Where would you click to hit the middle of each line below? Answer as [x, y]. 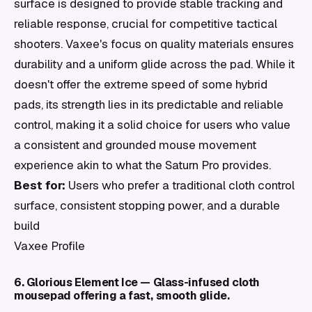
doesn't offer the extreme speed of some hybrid [141, 84]
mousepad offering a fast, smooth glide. [122, 296]
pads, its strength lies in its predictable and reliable [149, 104]
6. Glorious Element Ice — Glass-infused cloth [137, 282]
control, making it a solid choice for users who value [152, 125]
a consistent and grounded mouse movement [135, 145]
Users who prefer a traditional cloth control [180, 185]
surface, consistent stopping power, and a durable [147, 205]
